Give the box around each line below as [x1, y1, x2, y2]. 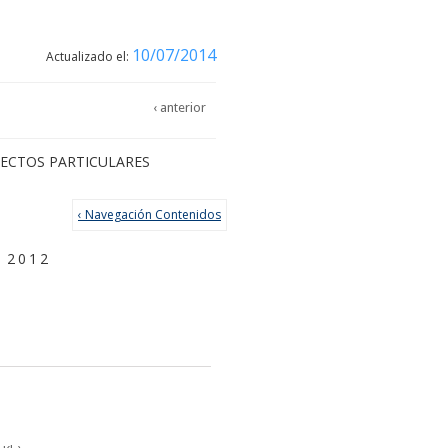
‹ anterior [153, 100, 206, 115]
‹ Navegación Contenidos [78, 206, 221, 223]
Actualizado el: [46, 48, 132, 65]
